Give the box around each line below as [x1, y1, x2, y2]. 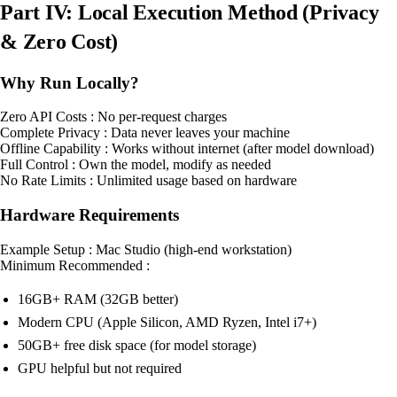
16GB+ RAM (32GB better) [18, 291, 178, 307]
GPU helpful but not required [18, 360, 182, 376]
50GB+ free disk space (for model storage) [18, 337, 256, 353]
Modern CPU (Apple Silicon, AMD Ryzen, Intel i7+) [18, 314, 316, 330]
